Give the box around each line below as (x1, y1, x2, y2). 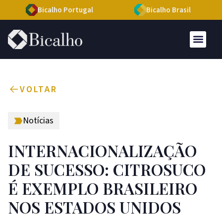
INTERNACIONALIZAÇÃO (8, 139, 197, 161)
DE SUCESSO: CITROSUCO (8, 158, 206, 180)
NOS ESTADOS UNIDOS (8, 196, 181, 218)
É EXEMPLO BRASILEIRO (8, 177, 197, 199)
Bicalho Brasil (146, 5, 191, 15)
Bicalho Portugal (38, 5, 93, 15)
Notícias (23, 114, 54, 127)
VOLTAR (20, 83, 57, 96)
